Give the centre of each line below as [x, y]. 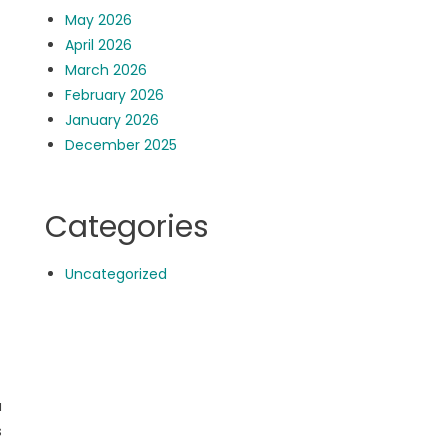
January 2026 [112, 120]
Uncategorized [116, 274]
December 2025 [121, 145]
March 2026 [106, 70]
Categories [127, 227]
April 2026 [99, 45]
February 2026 [115, 95]
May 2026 [99, 20]
